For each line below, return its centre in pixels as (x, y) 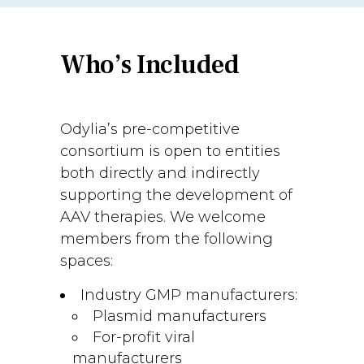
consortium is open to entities (170, 151)
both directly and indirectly (160, 173)
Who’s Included (149, 65)
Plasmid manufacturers (180, 316)
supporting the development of (176, 195)
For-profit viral (144, 337)
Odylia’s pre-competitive (150, 129)
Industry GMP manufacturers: (189, 295)
